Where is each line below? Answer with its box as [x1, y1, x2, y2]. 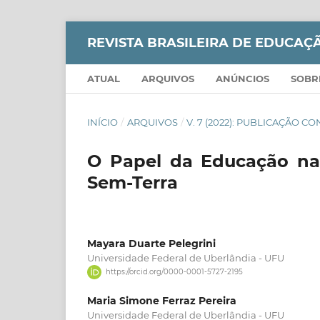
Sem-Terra [87, 171, 178, 193]
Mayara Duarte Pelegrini [87, 236, 216, 250]
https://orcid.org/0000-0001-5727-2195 [105, 267, 243, 277]
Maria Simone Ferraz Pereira [87, 294, 236, 308]
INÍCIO [87, 116, 118, 128]
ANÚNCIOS [216, 72, 269, 84]
